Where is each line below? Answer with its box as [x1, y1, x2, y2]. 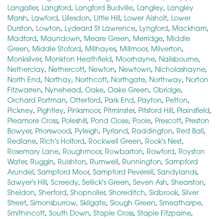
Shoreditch [109, 188, 145, 197]
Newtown [119, 65, 151, 73]
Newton [88, 65, 115, 73]
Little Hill [94, 13, 120, 22]
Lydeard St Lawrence [65, 23, 135, 32]
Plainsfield [177, 106, 210, 114]
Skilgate [80, 198, 106, 207]
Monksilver [7, 54, 41, 63]
